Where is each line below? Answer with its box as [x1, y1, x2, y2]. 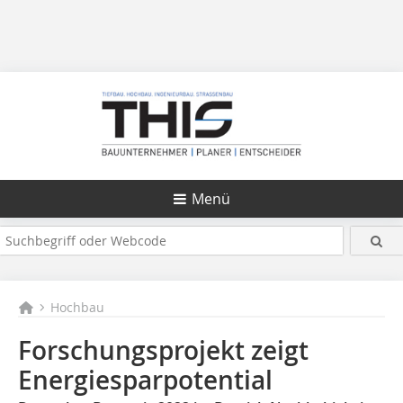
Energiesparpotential [18, 363, 273, 397]
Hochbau [50, 299, 105, 316]
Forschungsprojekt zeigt [18, 334, 309, 367]
